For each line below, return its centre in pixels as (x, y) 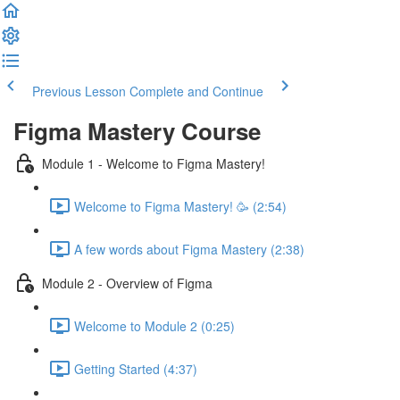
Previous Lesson (79, 91)
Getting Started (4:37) (136, 368)
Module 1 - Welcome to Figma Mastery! (154, 163)
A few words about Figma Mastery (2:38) (189, 249)
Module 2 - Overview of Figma (127, 283)
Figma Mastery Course (137, 131)
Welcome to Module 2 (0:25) (154, 325)
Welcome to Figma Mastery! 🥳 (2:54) (180, 206)
